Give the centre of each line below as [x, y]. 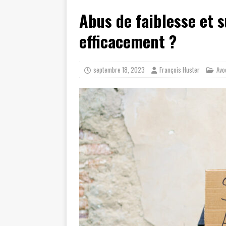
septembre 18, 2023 [119, 70]
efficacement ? [128, 41]
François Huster [180, 70]
